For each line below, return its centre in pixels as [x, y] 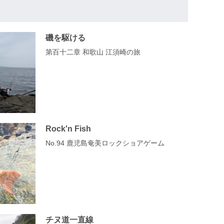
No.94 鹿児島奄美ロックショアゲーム [105, 143]
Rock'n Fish [68, 128]
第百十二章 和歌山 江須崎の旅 [93, 52]
